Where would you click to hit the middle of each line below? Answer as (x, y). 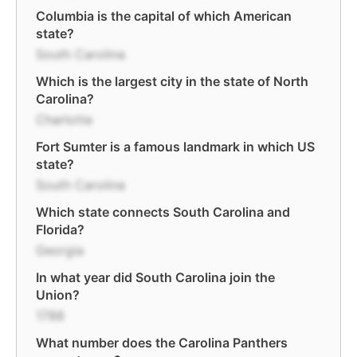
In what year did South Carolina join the (155, 277)
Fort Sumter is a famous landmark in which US (175, 147)
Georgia (60, 250)
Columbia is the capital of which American (164, 16)
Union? (58, 295)
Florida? (60, 229)
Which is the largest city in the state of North (172, 81)
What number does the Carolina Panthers (162, 343)
